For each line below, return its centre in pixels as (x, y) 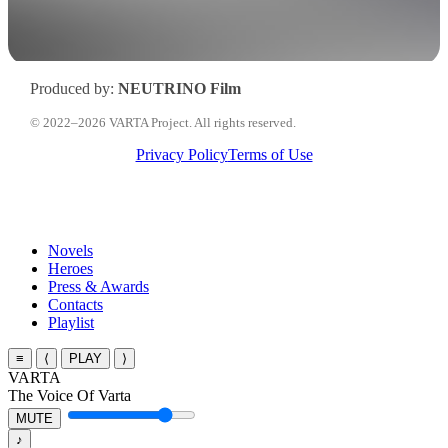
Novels (70, 250)
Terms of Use (270, 155)
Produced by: (73, 89)
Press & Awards (98, 286)
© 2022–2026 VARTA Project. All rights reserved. (162, 123)
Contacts (75, 304)
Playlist (71, 322)
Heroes (70, 268)
